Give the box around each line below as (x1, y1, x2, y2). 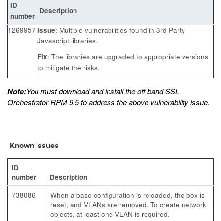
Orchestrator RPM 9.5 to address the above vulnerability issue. (7, 97, 210, 107)
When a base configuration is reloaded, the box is (50, 190, 205, 200)
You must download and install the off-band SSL (26, 86, 179, 96)
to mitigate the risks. (37, 63, 100, 72)
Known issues (10, 142, 59, 150)
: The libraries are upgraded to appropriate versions (47, 52, 208, 61)
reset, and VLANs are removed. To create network (50, 200, 206, 209)
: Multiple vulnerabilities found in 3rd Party (55, 25, 185, 35)
